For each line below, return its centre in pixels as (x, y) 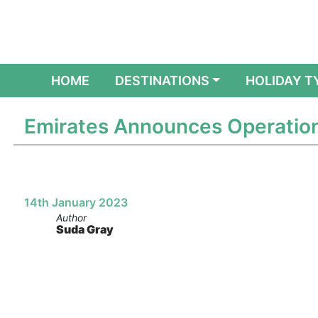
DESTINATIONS (162, 81)
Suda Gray (84, 229)
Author (71, 218)
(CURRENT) (124, 80)
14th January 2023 (76, 202)
